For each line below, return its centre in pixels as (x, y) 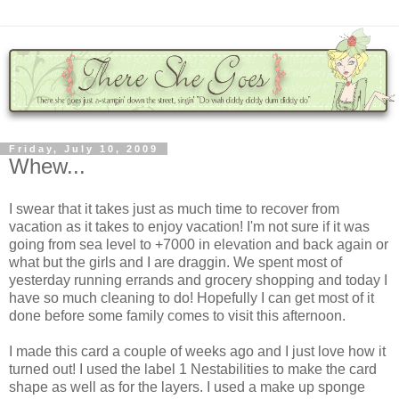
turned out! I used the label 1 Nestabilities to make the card (193, 369)
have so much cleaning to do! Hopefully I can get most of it (191, 297)
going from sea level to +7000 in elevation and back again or (199, 244)
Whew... (47, 167)
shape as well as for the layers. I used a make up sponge (187, 387)
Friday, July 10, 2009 (84, 149)
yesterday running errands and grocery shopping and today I (198, 280)
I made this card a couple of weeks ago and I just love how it (197, 351)
